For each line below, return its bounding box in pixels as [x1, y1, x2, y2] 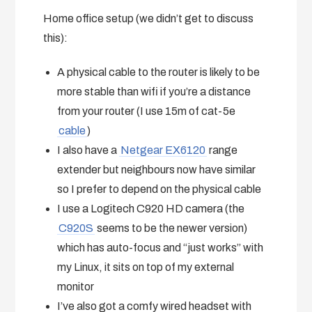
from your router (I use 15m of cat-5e [57, 104, 236, 117]
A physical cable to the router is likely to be [57, 65, 260, 78]
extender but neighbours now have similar [57, 163, 256, 175]
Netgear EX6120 [120, 143, 206, 156]
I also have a [57, 143, 120, 156]
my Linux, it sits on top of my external [57, 260, 235, 273]
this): [43, 31, 68, 44]
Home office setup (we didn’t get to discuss [43, 12, 254, 24]
